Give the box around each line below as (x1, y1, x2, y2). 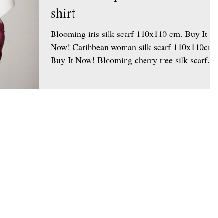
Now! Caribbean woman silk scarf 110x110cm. (51, 41, 217, 53)
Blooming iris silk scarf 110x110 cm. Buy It (51, 28, 207, 40)
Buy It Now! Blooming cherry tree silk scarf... (51, 54, 215, 66)
